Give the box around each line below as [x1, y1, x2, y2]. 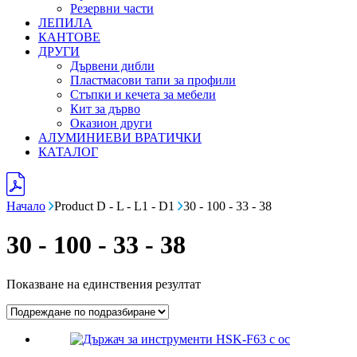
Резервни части [70, 2, 154, 15]
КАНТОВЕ [38, 30, 100, 44]
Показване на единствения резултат [6, 277, 201, 291]
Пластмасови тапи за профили [70, 73, 236, 87]
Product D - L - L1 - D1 [54, 199, 178, 213]
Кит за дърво [70, 102, 140, 116]
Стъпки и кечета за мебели [70, 88, 216, 101]
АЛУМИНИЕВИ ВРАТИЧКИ [38, 131, 202, 144]
